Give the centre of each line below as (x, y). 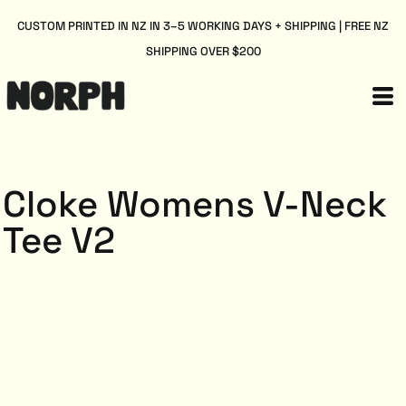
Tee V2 (59, 241)
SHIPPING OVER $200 (203, 51)
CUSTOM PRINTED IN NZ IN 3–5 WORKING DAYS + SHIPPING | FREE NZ (203, 26)
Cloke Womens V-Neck (195, 204)
